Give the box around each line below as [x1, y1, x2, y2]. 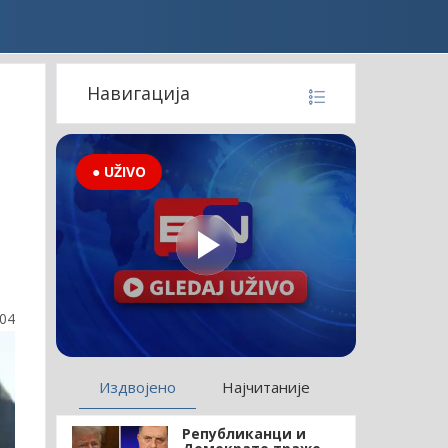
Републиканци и [181, 423, 306, 443]
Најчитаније [222, 376, 311, 397]
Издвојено [99, 376, 177, 397]
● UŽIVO [91, 162, 146, 181]
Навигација [86, 81, 190, 105]
